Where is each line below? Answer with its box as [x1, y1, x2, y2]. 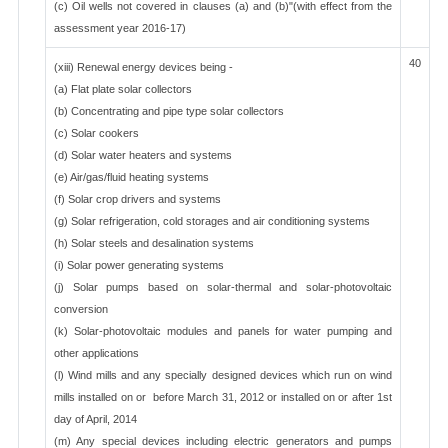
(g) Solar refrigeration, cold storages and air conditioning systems [54, 215, 370, 227]
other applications [54, 347, 139, 359]
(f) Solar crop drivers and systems [54, 193, 221, 205]
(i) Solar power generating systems [54, 259, 224, 271]
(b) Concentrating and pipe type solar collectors [54, 105, 284, 117]
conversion [54, 303, 108, 315]
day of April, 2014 [54, 413, 137, 425]
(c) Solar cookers [54, 127, 139, 139]
